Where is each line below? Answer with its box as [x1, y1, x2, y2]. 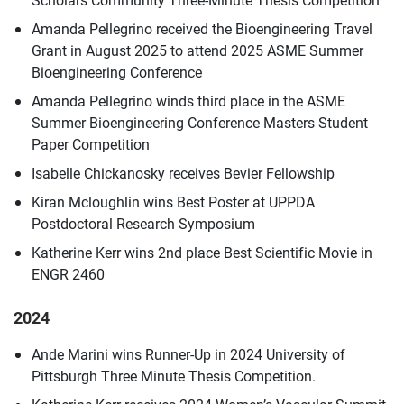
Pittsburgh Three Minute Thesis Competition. [32, 365, 316, 385]
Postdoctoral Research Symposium [32, 213, 255, 233]
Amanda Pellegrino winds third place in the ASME [32, 90, 345, 110]
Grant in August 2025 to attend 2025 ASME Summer [32, 40, 363, 60]
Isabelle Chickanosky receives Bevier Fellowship [32, 162, 335, 182]
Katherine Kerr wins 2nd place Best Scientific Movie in [32, 242, 372, 262]
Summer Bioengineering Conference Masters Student [32, 112, 368, 132]
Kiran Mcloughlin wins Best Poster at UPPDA [32, 191, 315, 211]
